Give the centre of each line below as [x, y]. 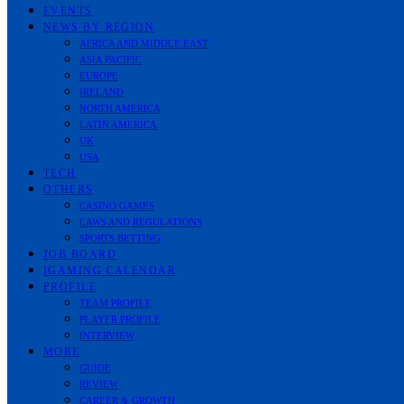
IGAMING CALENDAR [110, 271]
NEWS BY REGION [99, 27]
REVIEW [99, 384]
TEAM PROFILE [115, 303]
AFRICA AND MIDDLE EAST [144, 43]
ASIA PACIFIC [110, 60]
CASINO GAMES [117, 206]
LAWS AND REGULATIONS [141, 222]
